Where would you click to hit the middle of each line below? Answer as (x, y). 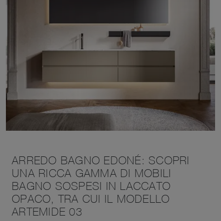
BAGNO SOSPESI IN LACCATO (91, 186)
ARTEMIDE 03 (47, 212)
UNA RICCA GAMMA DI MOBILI (92, 173)
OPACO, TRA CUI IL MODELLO (91, 199)
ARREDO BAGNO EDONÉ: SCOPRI (101, 160)
